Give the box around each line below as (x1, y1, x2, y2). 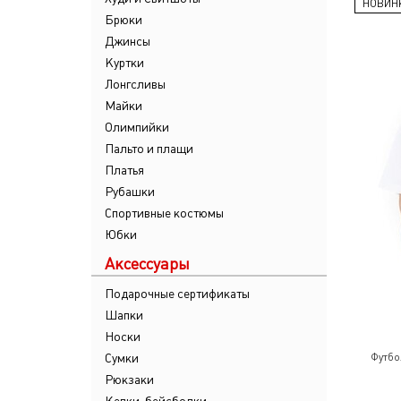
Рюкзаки (105, 372, 154, 387)
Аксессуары (105, 254, 190, 273)
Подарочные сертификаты (105, 286, 250, 301)
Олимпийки (105, 120, 169, 134)
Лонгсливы (105, 77, 166, 91)
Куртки (105, 55, 144, 70)
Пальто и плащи (105, 141, 193, 156)
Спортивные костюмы (105, 206, 224, 220)
